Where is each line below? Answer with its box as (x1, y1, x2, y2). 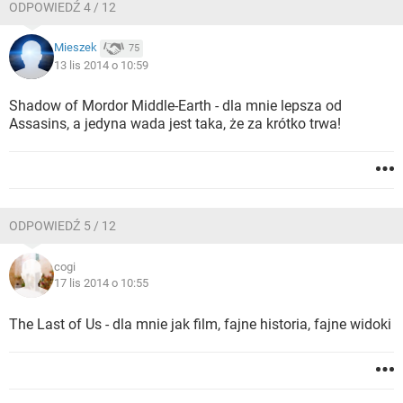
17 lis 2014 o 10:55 (54, 276, 148, 290)
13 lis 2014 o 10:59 (54, 58, 148, 72)
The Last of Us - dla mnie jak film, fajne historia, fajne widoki (9, 316, 391, 333)
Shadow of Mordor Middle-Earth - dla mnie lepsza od (9, 97, 342, 114)
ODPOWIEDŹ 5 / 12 (9, 219, 116, 233)
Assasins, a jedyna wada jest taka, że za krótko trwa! (9, 115, 341, 132)
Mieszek (54, 40, 97, 55)
